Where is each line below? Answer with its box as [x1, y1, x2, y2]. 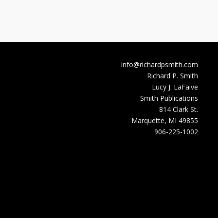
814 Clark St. [159, 105, 199, 114]
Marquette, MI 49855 [131, 116, 199, 126]
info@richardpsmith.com [121, 60, 199, 70]
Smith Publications [140, 93, 199, 103]
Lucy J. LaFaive [152, 82, 199, 92]
